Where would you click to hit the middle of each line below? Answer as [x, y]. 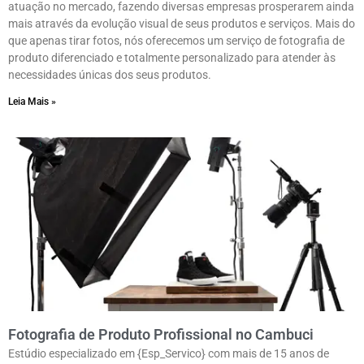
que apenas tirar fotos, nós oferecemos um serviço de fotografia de [176, 41]
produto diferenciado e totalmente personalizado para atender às [172, 58]
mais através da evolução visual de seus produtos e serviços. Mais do [182, 24]
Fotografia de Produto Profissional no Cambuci [161, 335]
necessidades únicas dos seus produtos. [110, 75]
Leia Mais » [32, 102]
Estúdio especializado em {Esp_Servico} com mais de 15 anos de [169, 354]
